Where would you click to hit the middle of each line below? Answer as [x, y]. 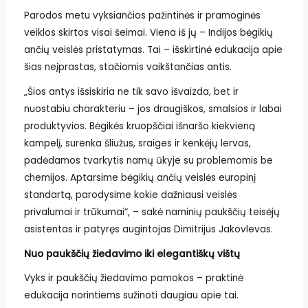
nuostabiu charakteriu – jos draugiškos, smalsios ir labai [153, 109]
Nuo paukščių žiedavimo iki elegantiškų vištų [132, 254]
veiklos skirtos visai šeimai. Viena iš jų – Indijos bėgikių [148, 33]
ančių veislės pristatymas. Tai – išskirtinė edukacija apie [153, 50]
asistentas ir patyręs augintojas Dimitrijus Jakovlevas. [148, 229]
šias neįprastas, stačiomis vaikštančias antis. [128, 67]
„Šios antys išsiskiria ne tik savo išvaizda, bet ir [131, 91]
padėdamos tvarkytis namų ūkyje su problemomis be [148, 160]
